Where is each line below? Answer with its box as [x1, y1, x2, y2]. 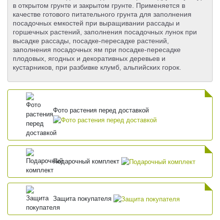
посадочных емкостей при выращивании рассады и [13, 19, 180, 27]
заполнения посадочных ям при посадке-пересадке [13, 46, 181, 54]
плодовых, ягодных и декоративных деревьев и [13, 55, 165, 63]
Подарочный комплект [53, 158, 122, 165]
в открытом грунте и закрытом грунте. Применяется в [13, 1, 185, 10]
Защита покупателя [53, 195, 114, 203]
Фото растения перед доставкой [53, 106, 149, 114]
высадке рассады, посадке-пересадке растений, [13, 37, 169, 45]
